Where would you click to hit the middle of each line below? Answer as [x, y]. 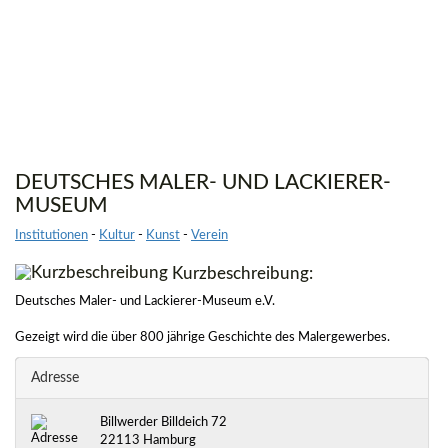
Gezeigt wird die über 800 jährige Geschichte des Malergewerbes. [202, 337]
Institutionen [51, 235]
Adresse [55, 378]
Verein [209, 235]
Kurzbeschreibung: [240, 273]
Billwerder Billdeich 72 [163, 422]
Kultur [117, 235]
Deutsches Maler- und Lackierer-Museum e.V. [145, 301]
